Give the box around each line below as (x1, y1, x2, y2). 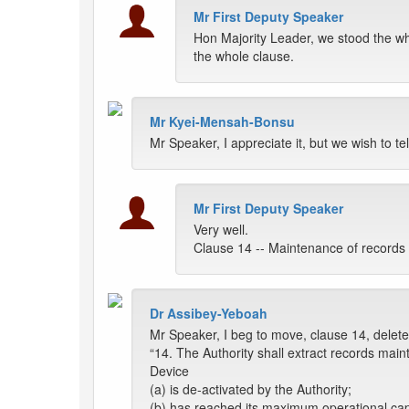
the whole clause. (194, 47, 294, 66)
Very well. (194, 220, 248, 239)
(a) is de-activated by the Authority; (150, 380, 351, 399)
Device (150, 362, 189, 381)
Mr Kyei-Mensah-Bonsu (150, 112, 295, 131)
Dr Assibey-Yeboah (150, 304, 267, 323)
